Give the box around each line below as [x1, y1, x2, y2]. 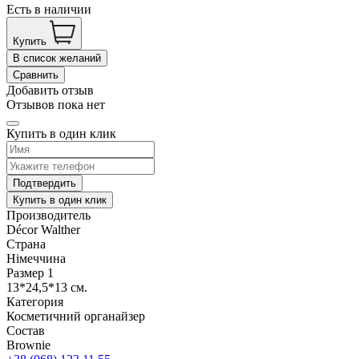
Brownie [6, 337, 50, 352]
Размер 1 [6, 265, 54, 280]
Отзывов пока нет [6, 97, 105, 111]
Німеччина [6, 251, 66, 265]
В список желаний [13, 51, 101, 64]
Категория [6, 294, 63, 309]
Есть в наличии [6, 2, 91, 16]
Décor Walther [6, 222, 80, 236]
